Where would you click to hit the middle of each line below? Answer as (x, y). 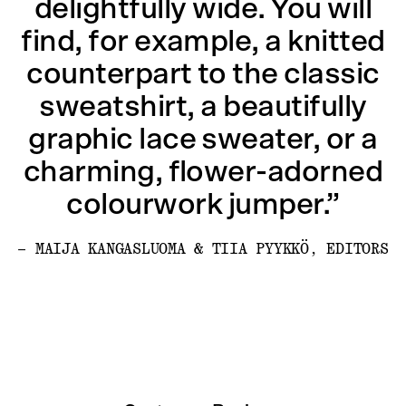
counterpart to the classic (203, 74)
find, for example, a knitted (203, 41)
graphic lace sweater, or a (203, 139)
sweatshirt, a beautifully (203, 106)
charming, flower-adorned (203, 172)
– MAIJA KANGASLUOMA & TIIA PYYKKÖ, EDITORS (203, 248)
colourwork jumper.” (203, 204)
